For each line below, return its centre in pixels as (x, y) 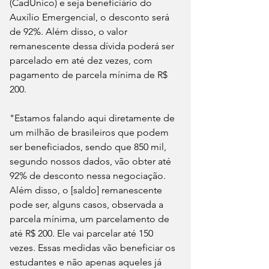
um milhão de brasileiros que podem (90, 132)
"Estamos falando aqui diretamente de (93, 118)
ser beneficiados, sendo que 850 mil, (89, 147)
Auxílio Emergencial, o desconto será (91, 17)
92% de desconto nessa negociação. (89, 175)
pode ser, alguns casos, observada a (88, 204)
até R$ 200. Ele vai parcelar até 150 (83, 233)
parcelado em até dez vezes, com (82, 60)
